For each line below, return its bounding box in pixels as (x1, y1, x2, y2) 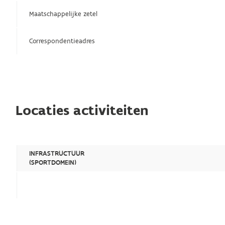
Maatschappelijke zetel (29, 9, 98, 19)
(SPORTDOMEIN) (29, 158, 77, 167)
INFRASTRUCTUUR (29, 149, 85, 158)
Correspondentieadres (29, 36, 95, 46)
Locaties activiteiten (16, 101, 149, 120)
